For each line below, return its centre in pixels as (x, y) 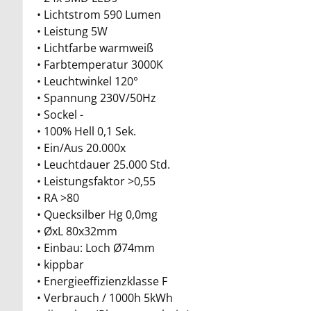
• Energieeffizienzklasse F (102, 281)
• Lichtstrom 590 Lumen (99, 14)
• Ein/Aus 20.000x (81, 148)
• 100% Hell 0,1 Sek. (86, 131)
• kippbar (60, 264)
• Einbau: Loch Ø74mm (96, 247)
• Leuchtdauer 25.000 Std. (103, 164)
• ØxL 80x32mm (77, 231)
